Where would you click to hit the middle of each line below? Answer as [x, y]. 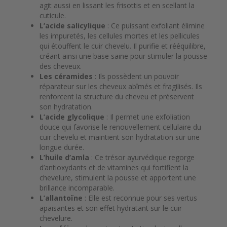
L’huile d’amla [64, 157]
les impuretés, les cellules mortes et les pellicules [120, 35]
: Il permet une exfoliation [148, 117]
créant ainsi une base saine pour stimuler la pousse [123, 56]
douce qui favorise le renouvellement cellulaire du [120, 127]
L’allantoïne [61, 198]
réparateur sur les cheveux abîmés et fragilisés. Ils [121, 86]
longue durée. [62, 147]
